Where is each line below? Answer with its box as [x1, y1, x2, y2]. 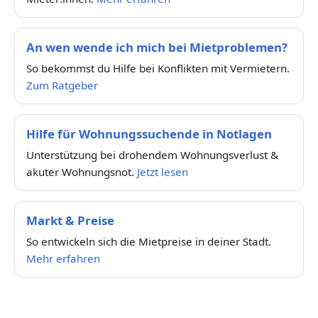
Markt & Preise [26, 212, 114, 229]
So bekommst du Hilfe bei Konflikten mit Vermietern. [26, 60, 290, 75]
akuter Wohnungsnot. [26, 164, 137, 179]
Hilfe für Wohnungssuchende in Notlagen [26, 125, 272, 142]
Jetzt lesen [137, 164, 188, 179]
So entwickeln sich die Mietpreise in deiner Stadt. [26, 234, 271, 248]
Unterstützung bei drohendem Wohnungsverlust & [26, 147, 278, 162]
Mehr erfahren [26, 251, 100, 265]
